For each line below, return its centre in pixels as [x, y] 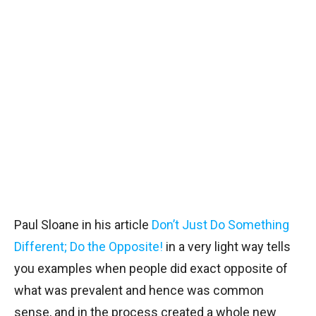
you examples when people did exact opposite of [151, 268]
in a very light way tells [227, 247]
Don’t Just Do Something [220, 225]
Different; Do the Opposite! [89, 247]
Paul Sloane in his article [83, 225]
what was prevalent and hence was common [139, 290]
